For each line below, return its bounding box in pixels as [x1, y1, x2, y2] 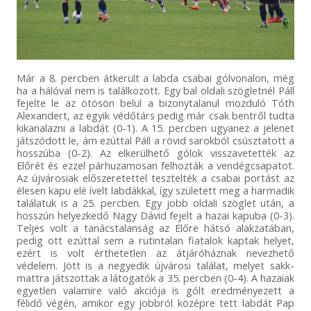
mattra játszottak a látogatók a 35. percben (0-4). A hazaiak [16, 270, 295, 285]
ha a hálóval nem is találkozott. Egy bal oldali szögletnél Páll [16, 83, 295, 97]
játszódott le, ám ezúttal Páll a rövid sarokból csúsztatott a [16, 133, 295, 147]
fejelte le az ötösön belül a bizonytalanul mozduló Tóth [16, 95, 295, 110]
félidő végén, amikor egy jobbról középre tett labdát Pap [16, 295, 295, 310]
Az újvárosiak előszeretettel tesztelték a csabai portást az [16, 170, 295, 185]
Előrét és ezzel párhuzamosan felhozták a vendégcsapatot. [16, 158, 295, 172]
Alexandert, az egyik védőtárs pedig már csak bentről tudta [16, 108, 295, 122]
